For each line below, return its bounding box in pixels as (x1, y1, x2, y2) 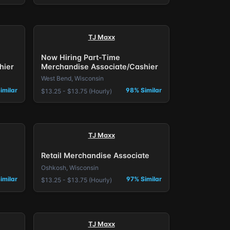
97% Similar (126, 175, 162, 183)
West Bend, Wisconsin (41, 74, 104, 83)
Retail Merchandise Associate (41, 150, 149, 160)
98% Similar (126, 86, 162, 94)
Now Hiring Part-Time (41, 52, 120, 62)
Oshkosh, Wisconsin (41, 163, 99, 171)
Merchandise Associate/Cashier (41, 62, 158, 71)
